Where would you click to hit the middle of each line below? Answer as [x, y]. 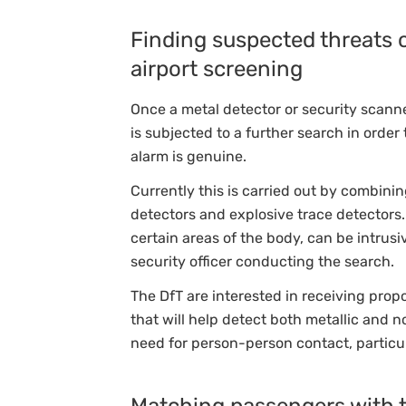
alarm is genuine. [188, 156]
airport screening [217, 68]
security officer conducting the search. [262, 261]
